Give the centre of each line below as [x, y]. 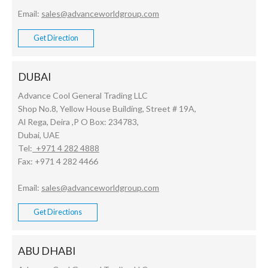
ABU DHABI [47, 251]
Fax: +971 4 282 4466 [58, 162]
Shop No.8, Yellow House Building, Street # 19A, [107, 109]
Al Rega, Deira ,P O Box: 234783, [79, 122]
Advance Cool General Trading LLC [83, 96]
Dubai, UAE [39, 135]
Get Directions [58, 212]
